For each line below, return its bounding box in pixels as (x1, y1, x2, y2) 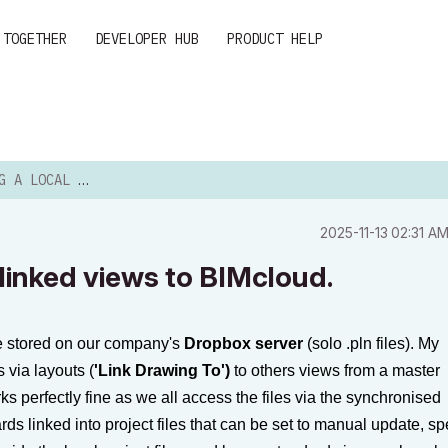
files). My (376, 335, 439, 352)
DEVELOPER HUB (95, 30, 199, 48)
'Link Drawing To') (94, 362, 230, 379)
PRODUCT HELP (227, 30, 323, 48)
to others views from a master (234, 362, 440, 379)
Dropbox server (184, 335, 303, 352)
